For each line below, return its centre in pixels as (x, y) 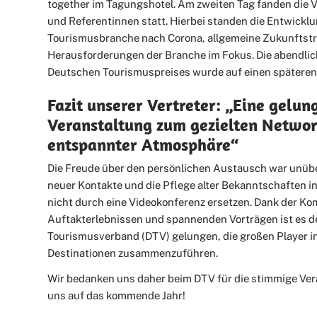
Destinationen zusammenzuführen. (133, 253)
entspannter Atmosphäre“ (143, 145)
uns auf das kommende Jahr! (117, 296)
